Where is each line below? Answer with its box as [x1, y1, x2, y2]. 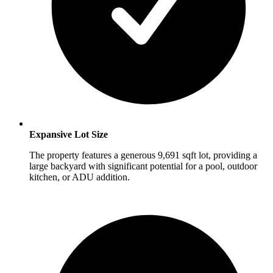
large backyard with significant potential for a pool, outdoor [29, 160, 257, 171]
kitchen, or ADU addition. [29, 171, 130, 182]
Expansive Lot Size [29, 129, 108, 140]
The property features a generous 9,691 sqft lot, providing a [29, 149, 257, 160]
